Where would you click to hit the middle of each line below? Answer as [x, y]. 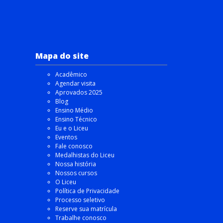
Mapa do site [62, 56]
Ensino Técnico [76, 119]
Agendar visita [75, 83]
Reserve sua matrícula [86, 209]
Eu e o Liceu [72, 128]
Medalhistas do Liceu [85, 155]
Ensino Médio [74, 110]
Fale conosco [74, 146]
